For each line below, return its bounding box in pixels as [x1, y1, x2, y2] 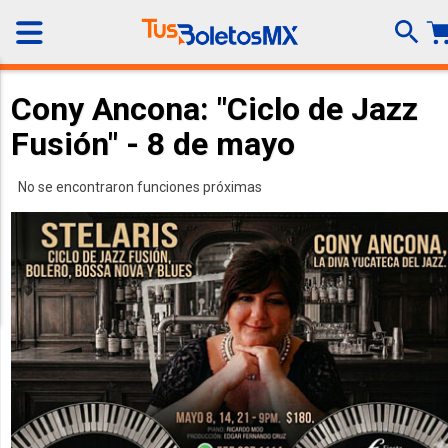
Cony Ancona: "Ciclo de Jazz [11, 89, 418, 128]
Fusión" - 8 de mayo [11, 124, 295, 163]
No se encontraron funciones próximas [18, 178, 262, 195]
